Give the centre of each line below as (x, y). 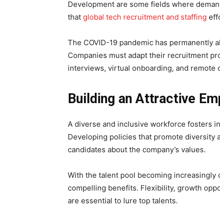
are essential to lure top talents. (123, 201)
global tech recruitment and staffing (145, 17)
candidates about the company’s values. (137, 150)
